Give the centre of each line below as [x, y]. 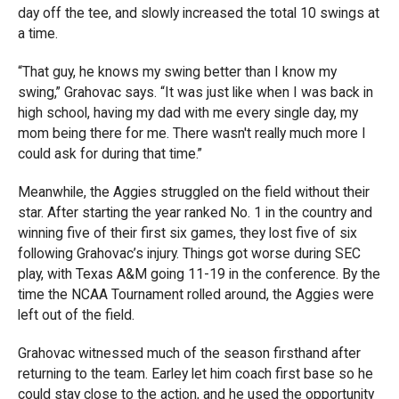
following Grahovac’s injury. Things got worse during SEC [189, 253]
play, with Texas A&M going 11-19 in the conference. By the [199, 274]
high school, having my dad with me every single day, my [188, 113]
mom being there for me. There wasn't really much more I [192, 133]
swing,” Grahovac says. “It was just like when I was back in [195, 92]
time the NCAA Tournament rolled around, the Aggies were [196, 294]
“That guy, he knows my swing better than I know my [177, 72]
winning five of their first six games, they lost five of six [187, 233]
